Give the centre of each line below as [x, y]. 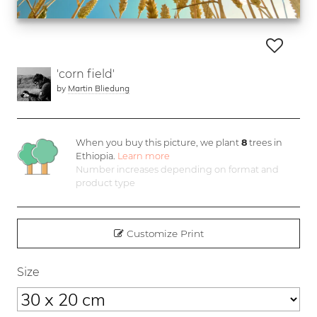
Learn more [144, 156]
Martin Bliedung [99, 88]
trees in [265, 142]
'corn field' [86, 74]
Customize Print [163, 233]
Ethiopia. [97, 156]
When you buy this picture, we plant [159, 142]
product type [106, 183]
